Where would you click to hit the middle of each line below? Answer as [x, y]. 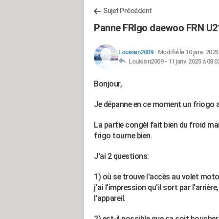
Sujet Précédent [128, 11]
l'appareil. [110, 198]
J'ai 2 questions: [121, 156]
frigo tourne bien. [124, 136]
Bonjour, [108, 84]
